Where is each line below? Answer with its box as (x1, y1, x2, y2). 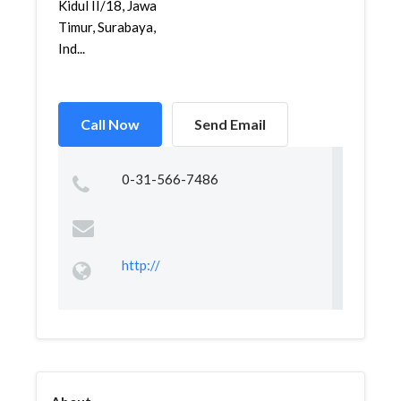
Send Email (194, 115, 266, 132)
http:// (121, 257, 160, 273)
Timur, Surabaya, (58, 19, 156, 35)
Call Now (81, 115, 140, 132)
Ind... (58, 40, 85, 56)
